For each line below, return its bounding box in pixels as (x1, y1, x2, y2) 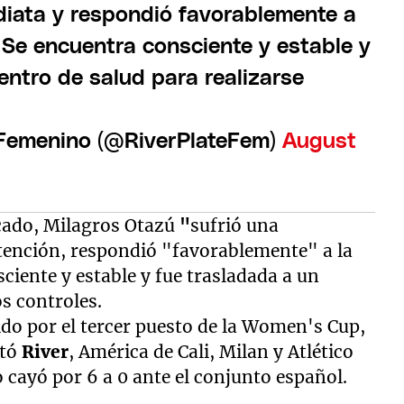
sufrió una (190, 215, 280, 237)
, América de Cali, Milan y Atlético (69, 341, 354, 363)
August (281, 130, 356, 152)
